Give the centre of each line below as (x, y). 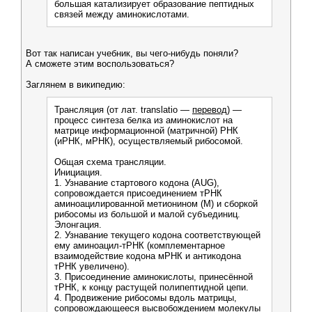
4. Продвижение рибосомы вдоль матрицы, (146, 298)
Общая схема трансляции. (110, 162)
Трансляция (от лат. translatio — (123, 110)
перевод (210, 110)
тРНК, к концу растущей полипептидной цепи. (151, 287)
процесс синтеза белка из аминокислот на (143, 120)
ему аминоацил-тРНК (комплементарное (140, 245)
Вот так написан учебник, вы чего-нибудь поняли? (132, 53)
